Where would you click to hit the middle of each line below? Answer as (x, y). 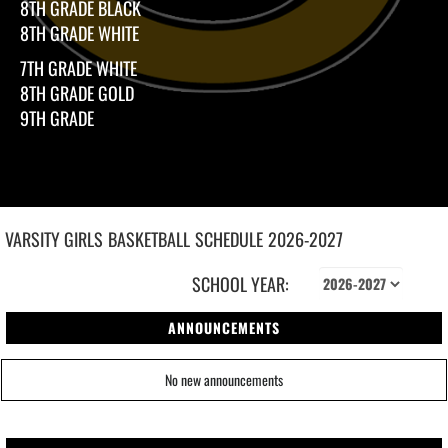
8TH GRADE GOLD (77, 92)
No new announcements (224, 379)
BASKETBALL (149, 238)
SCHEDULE (229, 238)
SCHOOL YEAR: (240, 283)
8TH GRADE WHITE (79, 32)
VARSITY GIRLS (54, 238)
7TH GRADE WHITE (78, 67)
